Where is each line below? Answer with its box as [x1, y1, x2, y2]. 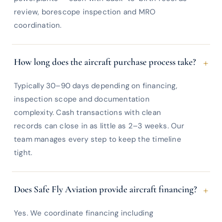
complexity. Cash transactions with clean [14, 108, 161, 117]
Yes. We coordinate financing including [14, 208, 154, 218]
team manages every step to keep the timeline [14, 134, 181, 144]
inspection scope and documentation [14, 94, 150, 104]
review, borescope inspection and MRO [14, 7, 156, 17]
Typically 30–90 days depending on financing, [14, 81, 177, 91]
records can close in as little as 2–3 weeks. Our [14, 121, 185, 131]
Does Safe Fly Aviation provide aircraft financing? [14, 183, 197, 195]
